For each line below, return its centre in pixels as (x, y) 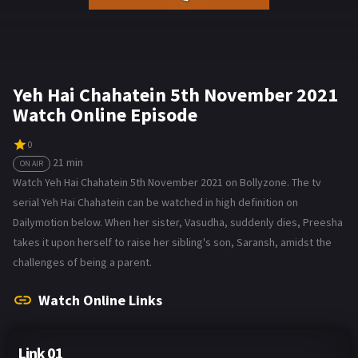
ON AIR (32, 163)
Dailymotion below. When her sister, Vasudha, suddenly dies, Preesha (178, 222)
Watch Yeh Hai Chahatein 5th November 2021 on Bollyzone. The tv (167, 182)
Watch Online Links (100, 300)
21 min (68, 162)
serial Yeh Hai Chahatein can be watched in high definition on (155, 202)
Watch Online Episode (105, 115)
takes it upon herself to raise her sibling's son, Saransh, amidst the (172, 242)
